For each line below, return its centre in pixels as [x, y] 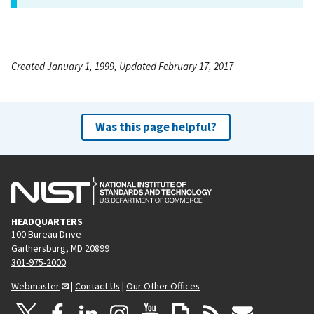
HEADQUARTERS [47, 221]
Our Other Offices [163, 286]
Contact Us [97, 286]
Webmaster [35, 286]
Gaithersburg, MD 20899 [60, 248]
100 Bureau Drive [46, 234]
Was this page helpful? [156, 127]
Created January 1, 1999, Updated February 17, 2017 [122, 66]
